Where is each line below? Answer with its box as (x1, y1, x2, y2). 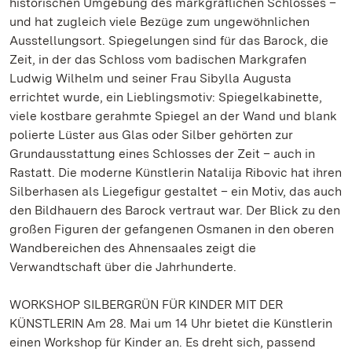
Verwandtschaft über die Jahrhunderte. (9, 259, 236, 274)
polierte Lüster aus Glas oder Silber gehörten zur (9, 127, 293, 142)
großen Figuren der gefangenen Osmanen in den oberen (9, 222, 334, 236)
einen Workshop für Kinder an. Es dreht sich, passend (9, 335, 316, 350)
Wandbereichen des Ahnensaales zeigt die (9, 240, 256, 255)
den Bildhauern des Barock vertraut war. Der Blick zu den (9, 203, 340, 218)
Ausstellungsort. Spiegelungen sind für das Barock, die (9, 33, 328, 48)
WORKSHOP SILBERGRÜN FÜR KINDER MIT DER (9, 297, 283, 312)
